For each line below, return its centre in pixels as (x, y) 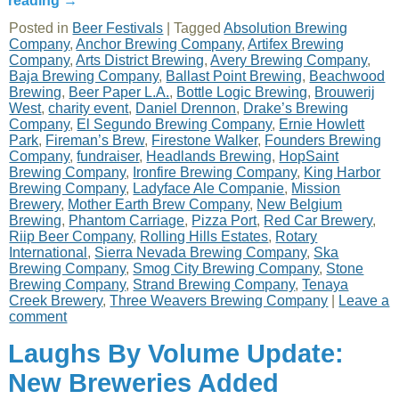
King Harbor (342, 172)
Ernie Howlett (322, 124)
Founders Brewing (323, 140)
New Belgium (300, 204)
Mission (316, 188)
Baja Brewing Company (84, 76)
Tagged (198, 28)
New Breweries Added (144, 383)
